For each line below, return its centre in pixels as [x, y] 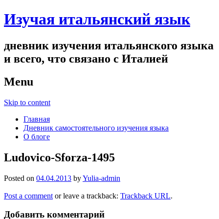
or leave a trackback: [87, 196]
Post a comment [28, 196]
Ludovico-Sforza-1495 [59, 157]
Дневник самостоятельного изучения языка [96, 128]
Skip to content [27, 102]
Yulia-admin [101, 178]
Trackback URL [145, 196]
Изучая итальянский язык [97, 19]
